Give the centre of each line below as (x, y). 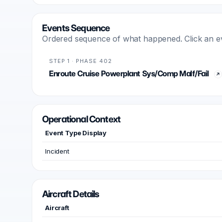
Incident (57, 151)
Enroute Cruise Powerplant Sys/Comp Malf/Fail (129, 74)
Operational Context (81, 119)
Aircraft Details (71, 194)
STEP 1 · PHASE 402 (81, 61)
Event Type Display (76, 133)
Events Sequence (76, 28)
